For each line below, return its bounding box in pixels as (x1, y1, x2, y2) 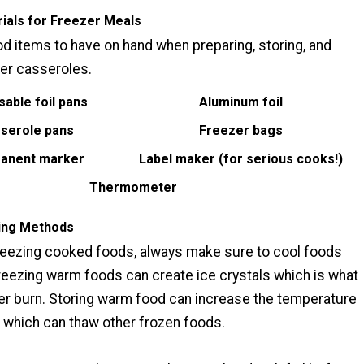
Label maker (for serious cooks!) (139, 150, 343, 167)
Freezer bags (199, 122, 283, 138)
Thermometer (89, 179, 177, 195)
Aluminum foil (199, 93, 283, 110)
